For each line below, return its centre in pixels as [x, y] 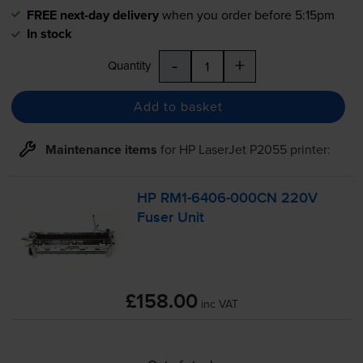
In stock [49, 33]
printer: [308, 149]
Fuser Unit [171, 218]
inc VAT [219, 304]
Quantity [129, 65]
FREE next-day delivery [92, 15]
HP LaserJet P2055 [233, 149]
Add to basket [178, 107]
